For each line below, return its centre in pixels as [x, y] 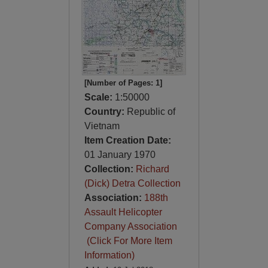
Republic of [151, 112]
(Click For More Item [128, 241]
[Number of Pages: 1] [123, 83]
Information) [109, 255]
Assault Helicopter [123, 212]
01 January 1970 [120, 155]
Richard [152, 169]
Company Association [130, 226]
